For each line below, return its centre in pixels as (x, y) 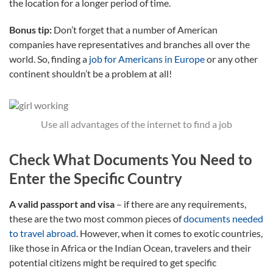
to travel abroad (43, 233)
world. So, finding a (49, 58)
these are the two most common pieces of (96, 218)
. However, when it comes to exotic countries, (169, 233)
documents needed (223, 218)
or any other (231, 58)
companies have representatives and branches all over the (129, 44)
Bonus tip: (30, 29)
